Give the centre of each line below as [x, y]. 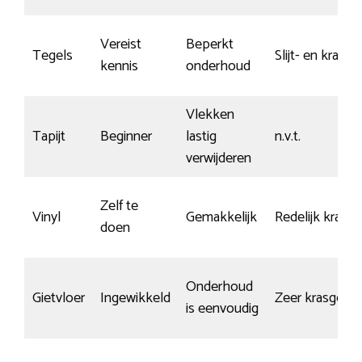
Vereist [121, 44]
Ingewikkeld [135, 298]
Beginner [126, 136]
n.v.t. [288, 136]
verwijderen [219, 158]
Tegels [53, 55]
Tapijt [49, 136]
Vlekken [210, 114]
